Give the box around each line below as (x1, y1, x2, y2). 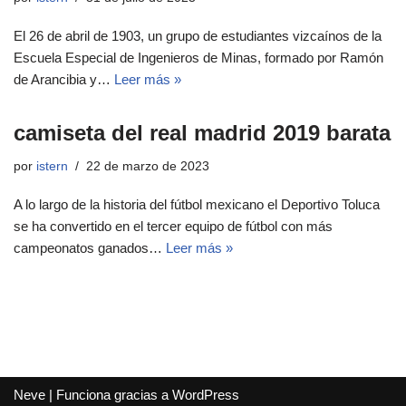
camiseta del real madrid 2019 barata (14, 121, 391, 145)
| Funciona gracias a (45, 387, 172, 402)
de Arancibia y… (14, 72, 114, 87)
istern (36, 159, 68, 173)
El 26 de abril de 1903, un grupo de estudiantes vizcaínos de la (14, 28, 382, 43)
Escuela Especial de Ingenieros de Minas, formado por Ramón (14, 50, 383, 65)
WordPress (172, 387, 239, 402)
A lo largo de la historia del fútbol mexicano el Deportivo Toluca (14, 197, 380, 212)
